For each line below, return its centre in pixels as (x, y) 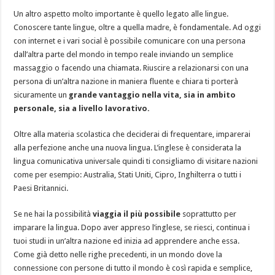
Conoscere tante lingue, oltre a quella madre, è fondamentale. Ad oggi (137, 27)
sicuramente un (41, 95)
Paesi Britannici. (41, 188)
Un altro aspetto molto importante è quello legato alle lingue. (121, 14)
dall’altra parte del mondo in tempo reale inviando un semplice (124, 54)
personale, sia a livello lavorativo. (82, 108)
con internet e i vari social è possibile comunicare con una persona (130, 41)
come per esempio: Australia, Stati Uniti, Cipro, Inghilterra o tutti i (128, 174)
